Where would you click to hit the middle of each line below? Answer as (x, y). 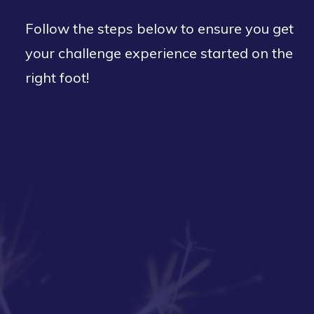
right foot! (57, 78)
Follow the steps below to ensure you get (159, 29)
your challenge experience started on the (159, 53)
